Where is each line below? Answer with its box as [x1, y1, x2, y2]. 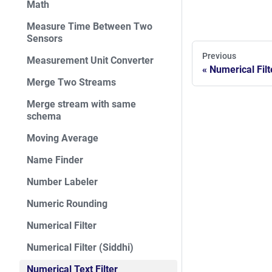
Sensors [27, 33, 63, 44]
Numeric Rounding [27, 198, 107, 209]
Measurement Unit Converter [27, 55, 154, 66]
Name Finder [27, 154, 83, 166]
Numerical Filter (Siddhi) [27, 242, 134, 253]
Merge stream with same [27, 98, 136, 110]
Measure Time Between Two [27, 21, 152, 32]
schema [27, 110, 61, 122]
